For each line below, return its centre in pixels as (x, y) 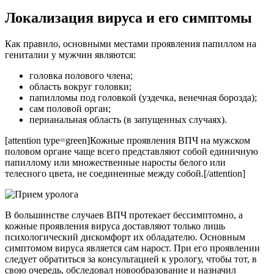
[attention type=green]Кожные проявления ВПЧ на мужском (128, 140)
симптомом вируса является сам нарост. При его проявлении (132, 248)
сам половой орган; (70, 108)
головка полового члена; (81, 75)
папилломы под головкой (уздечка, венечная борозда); (143, 97)
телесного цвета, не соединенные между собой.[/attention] (125, 173)
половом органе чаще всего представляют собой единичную (131, 151)
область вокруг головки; (80, 86)
